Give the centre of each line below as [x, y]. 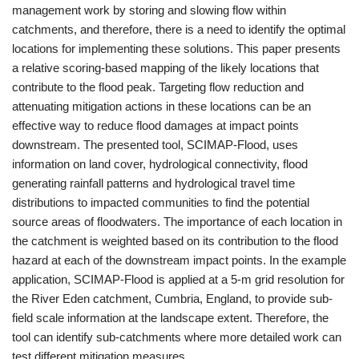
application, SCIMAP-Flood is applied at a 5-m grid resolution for [178, 279]
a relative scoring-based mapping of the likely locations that [165, 68]
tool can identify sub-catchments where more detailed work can [177, 337]
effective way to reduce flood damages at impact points [155, 125]
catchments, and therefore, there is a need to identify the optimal [179, 29]
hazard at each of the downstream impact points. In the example [179, 260]
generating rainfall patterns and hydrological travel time [153, 183]
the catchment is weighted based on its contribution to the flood [175, 241]
